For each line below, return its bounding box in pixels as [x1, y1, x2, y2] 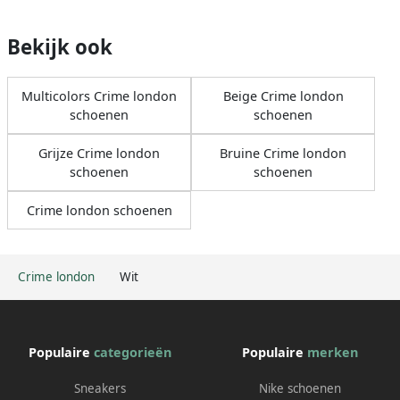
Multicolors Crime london [21, 87, 177, 104]
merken [307, 343, 358, 361]
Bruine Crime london [220, 144, 346, 162]
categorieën [94, 343, 171, 361]
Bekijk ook [7, 32, 112, 61]
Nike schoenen [259, 379, 341, 396]
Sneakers [74, 379, 126, 396]
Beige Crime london [222, 87, 344, 104]
